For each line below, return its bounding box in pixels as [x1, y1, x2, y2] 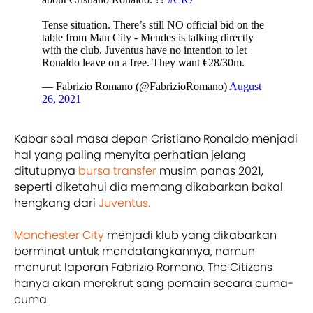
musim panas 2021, [156, 162, 263, 179]
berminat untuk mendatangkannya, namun [14, 242, 255, 259]
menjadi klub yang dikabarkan [104, 226, 277, 243]
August [229, 80, 261, 92]
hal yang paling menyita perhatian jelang [14, 146, 246, 163]
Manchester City [14, 226, 104, 243]
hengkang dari [14, 194, 99, 211]
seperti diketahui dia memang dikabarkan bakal [14, 178, 283, 195]
